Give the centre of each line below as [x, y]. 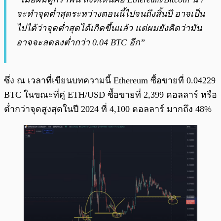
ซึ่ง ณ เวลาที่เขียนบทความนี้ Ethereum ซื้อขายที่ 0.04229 [110, 81]
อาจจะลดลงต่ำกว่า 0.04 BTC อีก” [81, 43]
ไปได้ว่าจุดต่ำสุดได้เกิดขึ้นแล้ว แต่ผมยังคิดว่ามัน [109, 28]
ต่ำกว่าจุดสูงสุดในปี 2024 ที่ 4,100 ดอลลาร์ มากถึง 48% [108, 109]
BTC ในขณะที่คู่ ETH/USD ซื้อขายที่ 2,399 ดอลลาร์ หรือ [110, 95]
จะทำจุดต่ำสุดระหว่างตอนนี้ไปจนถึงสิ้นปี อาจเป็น [110, 14]
